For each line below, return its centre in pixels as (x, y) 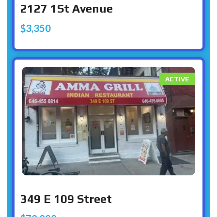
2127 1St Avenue (67, 9)
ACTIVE (177, 79)
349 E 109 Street (66, 199)
